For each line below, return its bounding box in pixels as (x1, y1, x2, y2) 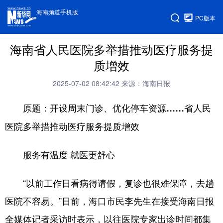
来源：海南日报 (121, 78, 170, 88)
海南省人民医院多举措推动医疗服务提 (10, 41, 213, 58)
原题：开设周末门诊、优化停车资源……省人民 (5, 102, 211, 114)
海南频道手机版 (36, 7, 79, 16)
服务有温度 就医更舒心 (5, 148, 115, 161)
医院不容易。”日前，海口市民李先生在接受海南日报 (5, 194, 214, 207)
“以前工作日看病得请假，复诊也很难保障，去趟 (5, 176, 214, 189)
